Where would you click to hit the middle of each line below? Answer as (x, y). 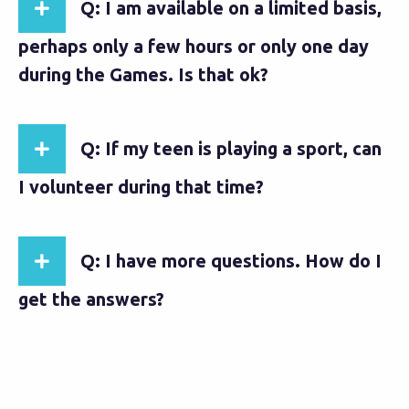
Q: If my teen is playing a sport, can (231, 148)
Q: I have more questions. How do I (231, 261)
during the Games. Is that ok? (143, 74)
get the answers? (91, 299)
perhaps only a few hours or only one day (194, 46)
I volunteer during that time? (141, 187)
